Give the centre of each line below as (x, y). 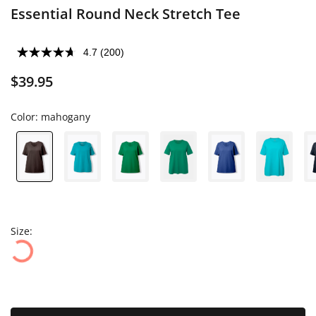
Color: (26, 117)
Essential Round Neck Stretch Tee (126, 14)
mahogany (66, 117)
